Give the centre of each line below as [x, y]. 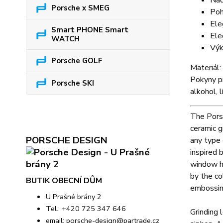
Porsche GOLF [77, 61]
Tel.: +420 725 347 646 [86, 209]
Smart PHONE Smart [90, 30]
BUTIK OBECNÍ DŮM [64, 181]
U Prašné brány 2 [74, 197]
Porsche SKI [73, 83]
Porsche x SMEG [80, 8]
